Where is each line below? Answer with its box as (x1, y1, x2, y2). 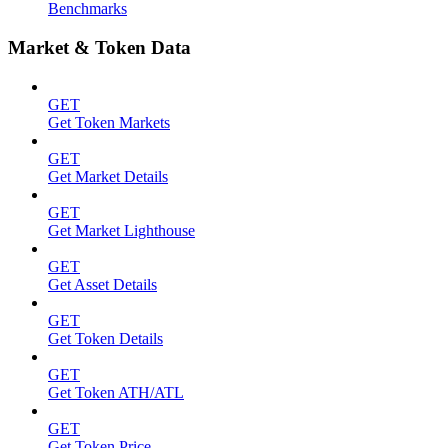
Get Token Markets (48, 113, 170, 131)
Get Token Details (48, 329, 163, 347)
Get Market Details (48, 167, 168, 185)
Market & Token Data (8, 37, 191, 59)
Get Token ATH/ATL (48, 383, 184, 401)
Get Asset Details (48, 275, 157, 293)
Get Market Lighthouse (48, 221, 195, 239)
